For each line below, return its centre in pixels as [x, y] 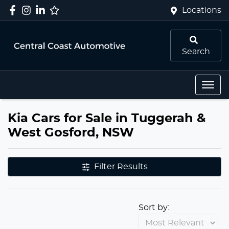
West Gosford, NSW [71, 133]
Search [196, 52]
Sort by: [154, 208]
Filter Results [121, 167]
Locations [202, 10]
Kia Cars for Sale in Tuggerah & [107, 119]
